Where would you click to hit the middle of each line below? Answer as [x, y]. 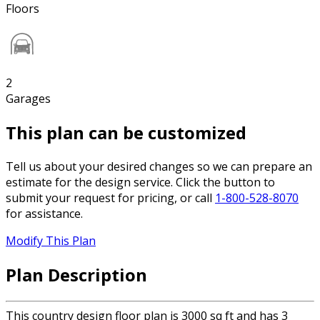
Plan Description [76, 274]
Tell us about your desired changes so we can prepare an [159, 167]
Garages [28, 99]
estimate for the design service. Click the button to [140, 182]
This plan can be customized [126, 133]
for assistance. [44, 214]
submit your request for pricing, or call [110, 198]
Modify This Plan [51, 241]
